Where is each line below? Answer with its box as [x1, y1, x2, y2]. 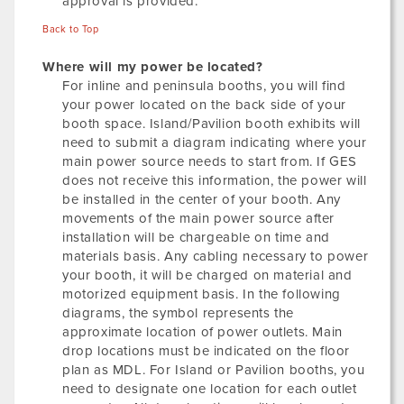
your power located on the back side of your [62, 96, 346, 113]
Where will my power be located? [42, 59, 263, 75]
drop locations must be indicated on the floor [62, 343, 351, 359]
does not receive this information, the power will [62, 172, 367, 188]
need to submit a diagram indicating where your [62, 134, 367, 151]
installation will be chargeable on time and [62, 229, 330, 245]
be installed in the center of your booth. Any [62, 191, 342, 207]
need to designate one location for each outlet [62, 381, 357, 397]
